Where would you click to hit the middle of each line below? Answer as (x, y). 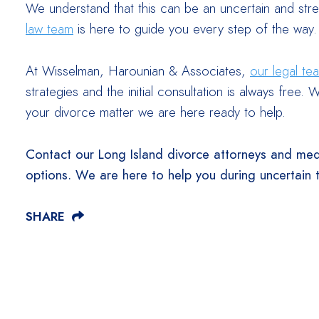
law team (49, 29)
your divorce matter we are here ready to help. (156, 113)
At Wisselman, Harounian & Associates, (138, 71)
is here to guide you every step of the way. (195, 29)
